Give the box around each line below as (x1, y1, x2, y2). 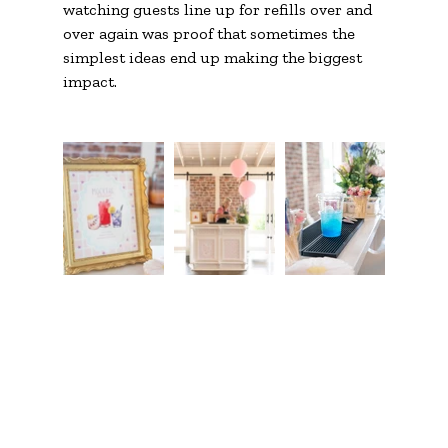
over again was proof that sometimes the (62, 23, 359, 43)
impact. (62, 71, 117, 91)
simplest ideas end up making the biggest (62, 47, 366, 67)
